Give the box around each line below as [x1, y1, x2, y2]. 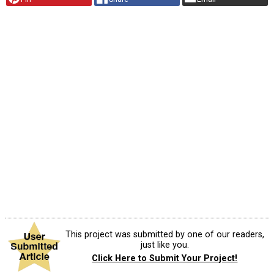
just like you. [140, 240, 189, 251]
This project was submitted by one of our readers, [65, 229, 264, 240]
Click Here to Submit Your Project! [92, 253, 238, 264]
